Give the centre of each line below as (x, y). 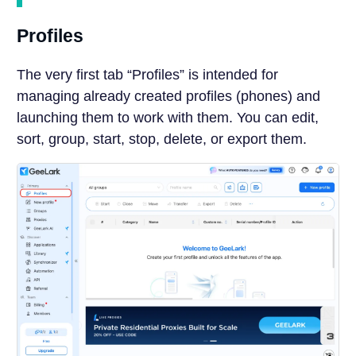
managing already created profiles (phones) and (168, 96)
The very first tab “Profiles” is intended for (147, 74)
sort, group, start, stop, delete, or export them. (161, 139)
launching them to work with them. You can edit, (167, 117)
